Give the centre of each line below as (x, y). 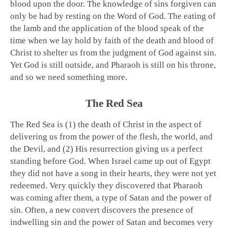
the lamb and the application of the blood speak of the (107, 28)
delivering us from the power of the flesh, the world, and (111, 137)
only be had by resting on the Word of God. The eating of (113, 16)
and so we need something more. (69, 77)
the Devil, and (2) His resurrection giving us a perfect (106, 149)
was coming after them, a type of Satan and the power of (111, 198)
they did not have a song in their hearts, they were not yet (113, 174)
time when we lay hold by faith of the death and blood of (112, 41)
